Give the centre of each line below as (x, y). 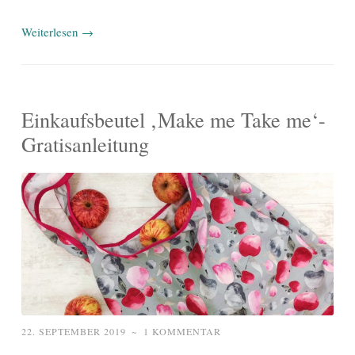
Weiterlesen (52, 32)
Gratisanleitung (85, 144)
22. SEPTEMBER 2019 (74, 332)
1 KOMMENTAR (182, 332)
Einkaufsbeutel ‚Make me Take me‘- (174, 120)
